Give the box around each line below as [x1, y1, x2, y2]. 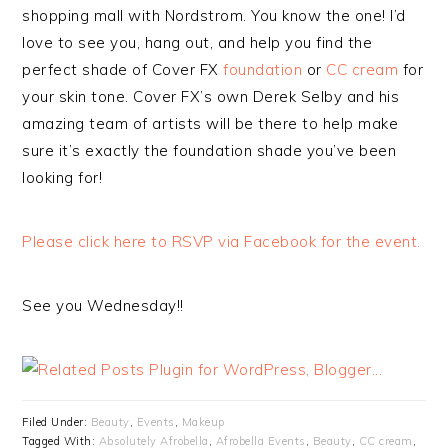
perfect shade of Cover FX [22, 60, 224, 79]
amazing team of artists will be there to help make [22, 114, 399, 133]
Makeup [181, 415, 225, 429]
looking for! [22, 168, 103, 187]
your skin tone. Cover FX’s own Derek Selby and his [22, 87, 400, 106]
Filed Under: [22, 415, 91, 429]
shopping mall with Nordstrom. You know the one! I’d [22, 6, 406, 25]
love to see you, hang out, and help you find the [22, 33, 373, 52]
